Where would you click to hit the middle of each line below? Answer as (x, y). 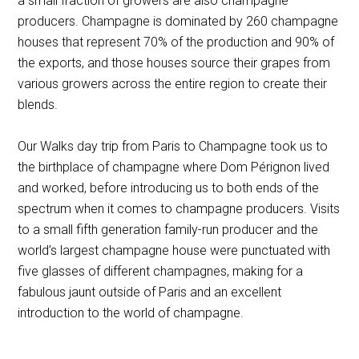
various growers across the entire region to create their (173, 84)
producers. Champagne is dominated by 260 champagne (178, 21)
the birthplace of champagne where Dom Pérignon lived (174, 167)
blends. (38, 105)
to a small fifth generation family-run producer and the (168, 230)
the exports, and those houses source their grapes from (174, 63)
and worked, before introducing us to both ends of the (169, 188)
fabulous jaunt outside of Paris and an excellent (150, 292)
